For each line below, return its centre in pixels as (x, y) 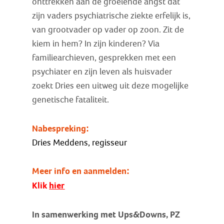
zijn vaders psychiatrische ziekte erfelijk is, (111, 15)
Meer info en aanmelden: (81, 171)
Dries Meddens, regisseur (80, 142)
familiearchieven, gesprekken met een (104, 57)
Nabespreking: (61, 128)
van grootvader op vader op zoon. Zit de (108, 29)
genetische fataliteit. (71, 99)
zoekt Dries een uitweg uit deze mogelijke (110, 85)
